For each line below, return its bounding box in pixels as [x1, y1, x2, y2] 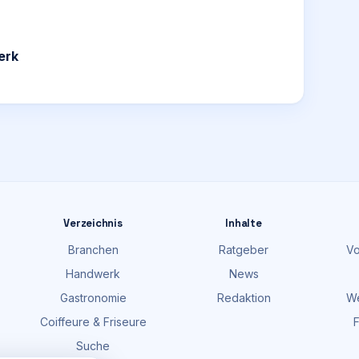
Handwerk [66, 267, 120, 280]
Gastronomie [59, 291, 127, 305]
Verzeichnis [63, 216, 123, 230]
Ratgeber [219, 243, 268, 256]
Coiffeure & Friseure [39, 315, 147, 329]
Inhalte [225, 216, 262, 230]
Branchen [67, 243, 119, 256]
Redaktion [216, 291, 271, 305]
